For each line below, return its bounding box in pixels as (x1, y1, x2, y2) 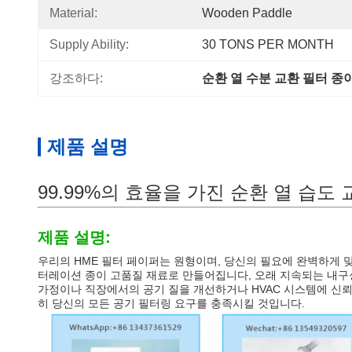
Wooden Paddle (202, 6, 292, 20)
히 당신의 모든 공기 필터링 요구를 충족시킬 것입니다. (38, 297, 305, 310)
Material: (49, 6, 97, 20)
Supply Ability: (49, 38, 129, 51)
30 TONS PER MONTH (202, 38, 334, 51)
